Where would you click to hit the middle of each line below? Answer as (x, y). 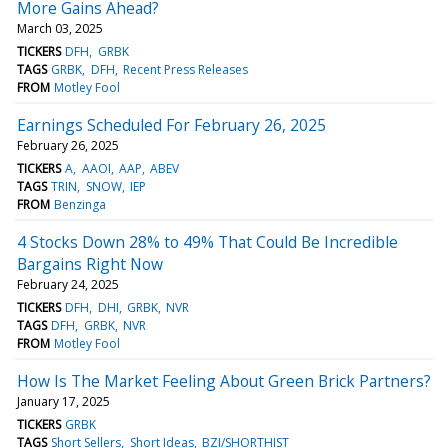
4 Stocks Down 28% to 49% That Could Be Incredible (207, 241)
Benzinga (80, 204)
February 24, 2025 (68, 284)
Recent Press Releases (185, 69)
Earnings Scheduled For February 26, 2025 (171, 124)
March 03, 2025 (60, 28)
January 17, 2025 (63, 401)
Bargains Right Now (90, 263)
